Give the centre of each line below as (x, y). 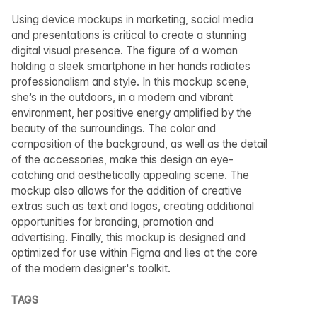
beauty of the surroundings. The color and (114, 128)
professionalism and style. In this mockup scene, (130, 82)
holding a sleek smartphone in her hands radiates (131, 66)
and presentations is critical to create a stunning (129, 35)
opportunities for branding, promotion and (113, 222)
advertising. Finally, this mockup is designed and (128, 237)
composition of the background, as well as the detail (139, 144)
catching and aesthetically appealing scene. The (130, 175)
